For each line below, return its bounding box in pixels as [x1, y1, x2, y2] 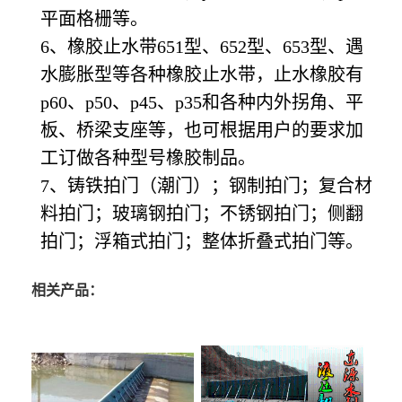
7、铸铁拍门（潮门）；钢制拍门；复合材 [40, 175, 372, 196]
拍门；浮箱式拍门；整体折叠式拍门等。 [40, 231, 363, 251]
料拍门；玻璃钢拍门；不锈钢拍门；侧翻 [40, 203, 363, 223]
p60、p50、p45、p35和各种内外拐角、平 [40, 92, 363, 112]
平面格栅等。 [40, 8, 148, 29]
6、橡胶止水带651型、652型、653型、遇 [40, 36, 363, 57]
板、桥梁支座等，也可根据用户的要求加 [40, 119, 363, 140]
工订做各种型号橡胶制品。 [40, 147, 256, 168]
